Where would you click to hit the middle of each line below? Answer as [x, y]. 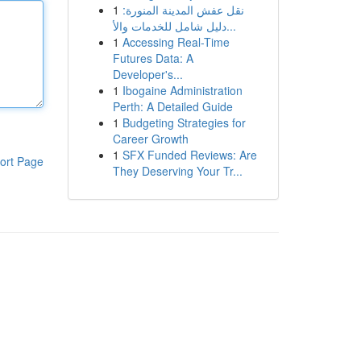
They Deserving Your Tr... [177, 171]
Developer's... [147, 74]
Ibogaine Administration [182, 90]
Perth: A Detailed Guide [172, 106]
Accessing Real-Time [176, 42]
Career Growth [150, 139]
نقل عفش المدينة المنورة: [183, 10]
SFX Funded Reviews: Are [189, 155]
